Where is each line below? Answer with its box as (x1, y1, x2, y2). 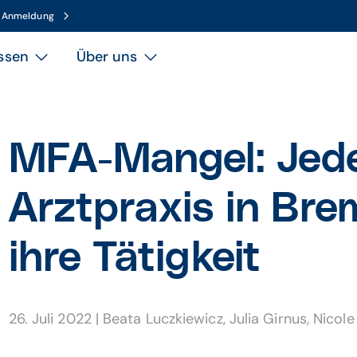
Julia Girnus (229, 309, 307, 328)
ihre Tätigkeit (8, 237, 261, 280)
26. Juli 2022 (8, 309, 96, 328)
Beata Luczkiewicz (103, 309, 223, 328)
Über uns (76, 47, 138, 66)
